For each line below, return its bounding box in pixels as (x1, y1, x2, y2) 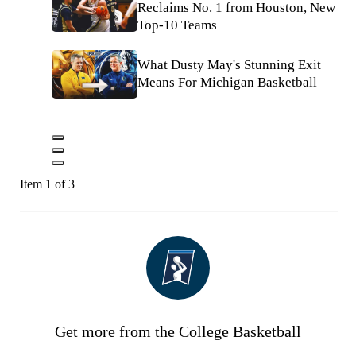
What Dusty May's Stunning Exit (137, 57, 321, 73)
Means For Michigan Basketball (137, 75, 317, 91)
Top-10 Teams (137, 17, 217, 33)
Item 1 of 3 (20, 176, 75, 191)
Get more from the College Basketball (55, 322, 301, 340)
